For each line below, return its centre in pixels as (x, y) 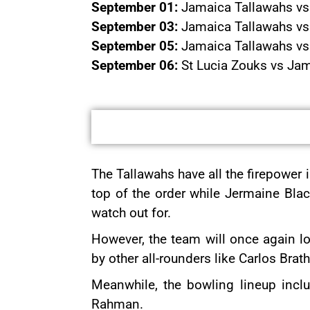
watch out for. (131, 213)
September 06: (135, 65)
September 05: (135, 46)
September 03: (135, 27)
